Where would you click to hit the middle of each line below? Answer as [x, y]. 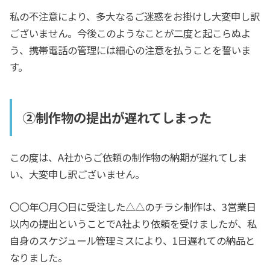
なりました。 [39, 258]
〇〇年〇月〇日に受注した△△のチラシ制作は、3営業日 [133, 207]
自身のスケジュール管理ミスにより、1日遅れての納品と [133, 241]
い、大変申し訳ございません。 [77, 174]
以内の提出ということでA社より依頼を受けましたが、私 [133, 224]
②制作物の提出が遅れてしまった [117, 117]
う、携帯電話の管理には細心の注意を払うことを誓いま [130, 50]
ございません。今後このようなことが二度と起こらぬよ [130, 33]
